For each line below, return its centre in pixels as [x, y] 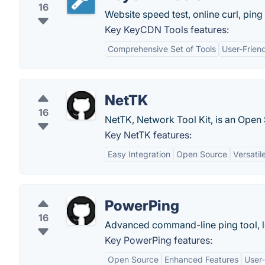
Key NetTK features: [148, 135]
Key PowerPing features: [159, 240]
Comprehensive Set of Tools [162, 49]
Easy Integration [139, 154]
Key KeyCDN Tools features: [167, 30]
